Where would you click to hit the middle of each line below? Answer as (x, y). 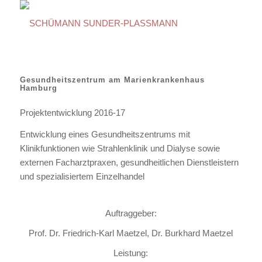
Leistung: (131, 253)
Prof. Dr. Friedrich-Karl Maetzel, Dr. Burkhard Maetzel (131, 233)
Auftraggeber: (131, 213)
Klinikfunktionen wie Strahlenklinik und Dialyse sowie (120, 148)
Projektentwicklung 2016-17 (72, 112)
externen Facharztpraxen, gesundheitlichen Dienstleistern (129, 162)
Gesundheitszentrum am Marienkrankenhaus (112, 80)
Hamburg (38, 88)
